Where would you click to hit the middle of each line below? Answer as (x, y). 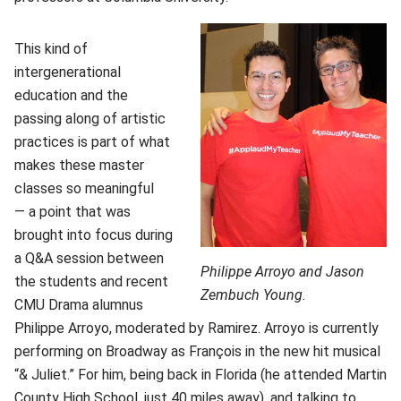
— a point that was (73, 212)
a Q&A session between (89, 258)
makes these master (79, 165)
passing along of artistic (90, 119)
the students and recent (91, 282)
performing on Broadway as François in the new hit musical (197, 351)
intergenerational (68, 72)
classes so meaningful (84, 188)
